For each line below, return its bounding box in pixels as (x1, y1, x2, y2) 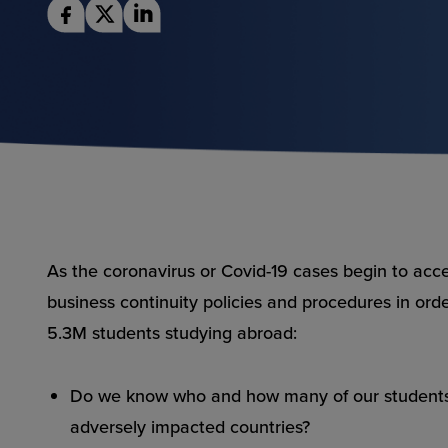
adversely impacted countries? (70, 413, 311, 439)
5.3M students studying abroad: (47, 320, 297, 345)
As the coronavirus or (47, 258, 221, 283)
